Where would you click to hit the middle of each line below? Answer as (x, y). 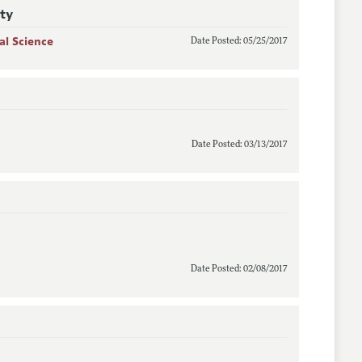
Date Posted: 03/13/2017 (239, 145)
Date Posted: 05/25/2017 (238, 41)
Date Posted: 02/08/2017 (238, 269)
